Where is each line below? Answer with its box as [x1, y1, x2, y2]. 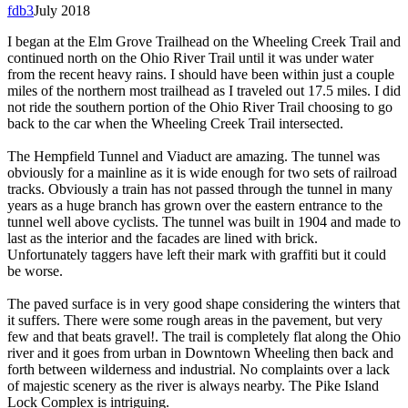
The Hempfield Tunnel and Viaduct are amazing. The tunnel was [7, 148, 380, 165]
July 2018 [34, 3, 90, 19]
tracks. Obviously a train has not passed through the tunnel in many [7, 181, 393, 198]
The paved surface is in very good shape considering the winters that [7, 296, 400, 312]
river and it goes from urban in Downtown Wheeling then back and [7, 345, 393, 362]
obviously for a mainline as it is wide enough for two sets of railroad [7, 165, 397, 181]
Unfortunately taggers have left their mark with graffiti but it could [7, 247, 386, 263]
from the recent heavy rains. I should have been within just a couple [7, 66, 394, 83]
